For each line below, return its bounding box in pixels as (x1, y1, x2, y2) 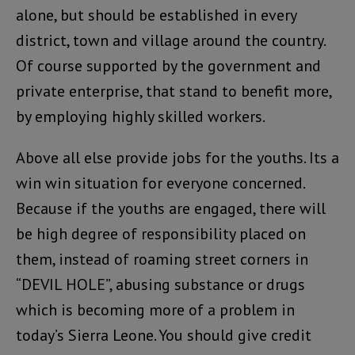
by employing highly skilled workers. (16, 106, 265, 128)
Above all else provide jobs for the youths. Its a (16, 147, 339, 169)
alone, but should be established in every (16, 5, 296, 26)
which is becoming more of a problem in (16, 300, 295, 321)
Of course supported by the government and (16, 55, 321, 77)
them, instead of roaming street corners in (16, 249, 308, 270)
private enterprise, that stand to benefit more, (16, 81, 331, 102)
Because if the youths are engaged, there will (16, 198, 326, 219)
